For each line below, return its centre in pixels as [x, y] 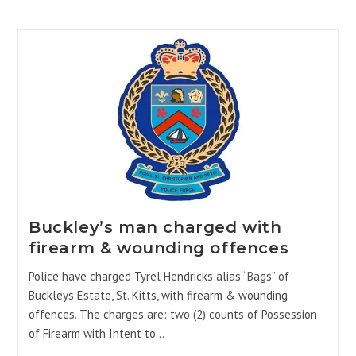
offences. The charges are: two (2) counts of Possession [172, 314]
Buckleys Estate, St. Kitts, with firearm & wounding [158, 295]
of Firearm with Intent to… [96, 333]
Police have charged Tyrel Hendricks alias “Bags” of [159, 276]
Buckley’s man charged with [155, 227]
